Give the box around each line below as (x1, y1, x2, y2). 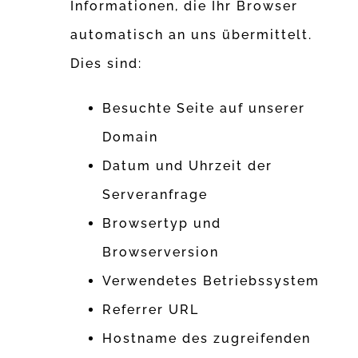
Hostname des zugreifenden (102, 331, 312, 347)
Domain (102, 129, 159, 145)
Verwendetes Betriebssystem (102, 273, 320, 289)
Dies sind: (70, 56, 143, 72)
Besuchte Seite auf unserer (102, 101, 306, 117)
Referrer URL (102, 302, 200, 318)
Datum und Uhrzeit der (102, 158, 273, 174)
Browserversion (102, 245, 220, 261)
